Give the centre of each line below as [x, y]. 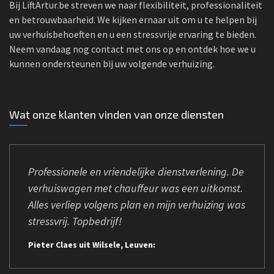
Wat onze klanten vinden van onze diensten [117, 114]
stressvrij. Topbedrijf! [75, 221]
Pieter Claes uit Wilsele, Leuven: [92, 245]
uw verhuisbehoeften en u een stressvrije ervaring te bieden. [133, 34]
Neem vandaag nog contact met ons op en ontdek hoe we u [132, 49]
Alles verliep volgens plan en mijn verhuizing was [137, 205]
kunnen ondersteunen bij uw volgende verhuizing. [112, 64]
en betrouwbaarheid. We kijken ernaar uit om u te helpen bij [133, 20]
